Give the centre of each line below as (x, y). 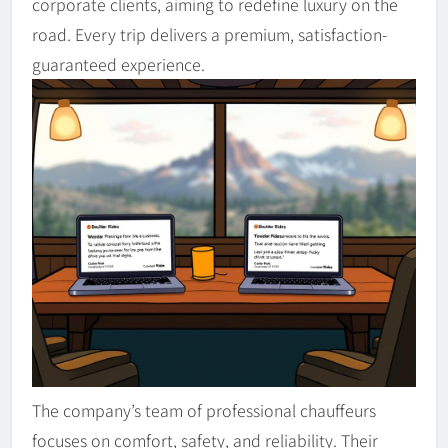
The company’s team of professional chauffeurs (204, 409)
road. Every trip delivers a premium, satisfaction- (209, 34)
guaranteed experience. (118, 64)
